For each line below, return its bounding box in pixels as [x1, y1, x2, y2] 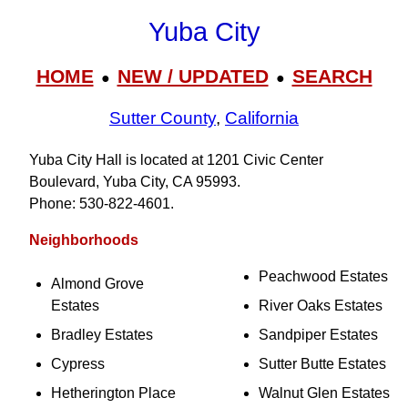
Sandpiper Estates [259, 327, 378, 342]
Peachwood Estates [259, 269, 388, 284]
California [225, 108, 299, 128]
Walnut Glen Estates [259, 385, 390, 401]
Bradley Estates [51, 327, 153, 342]
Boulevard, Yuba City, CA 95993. [29, 174, 240, 189]
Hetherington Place [51, 385, 176, 401]
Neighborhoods [29, 232, 138, 248]
